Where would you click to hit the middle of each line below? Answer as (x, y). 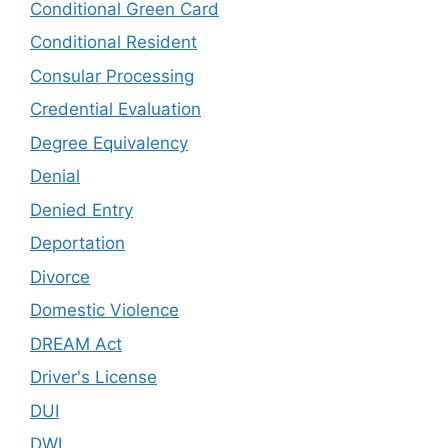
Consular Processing (112, 75)
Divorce (60, 276)
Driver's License (93, 377)
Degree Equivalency (109, 142)
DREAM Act (76, 343)
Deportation (77, 243)
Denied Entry (81, 209)
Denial (55, 176)
